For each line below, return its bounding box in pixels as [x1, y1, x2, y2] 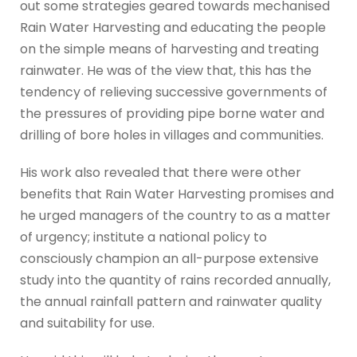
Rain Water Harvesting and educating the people [20, 18, 326, 37]
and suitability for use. [20, 314, 155, 333]
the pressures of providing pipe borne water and [20, 104, 324, 124]
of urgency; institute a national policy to [20, 228, 267, 247]
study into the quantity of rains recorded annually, [20, 271, 331, 290]
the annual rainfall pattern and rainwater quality [20, 292, 322, 312]
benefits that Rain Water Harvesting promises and [20, 185, 334, 204]
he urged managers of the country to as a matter [20, 206, 331, 226]
